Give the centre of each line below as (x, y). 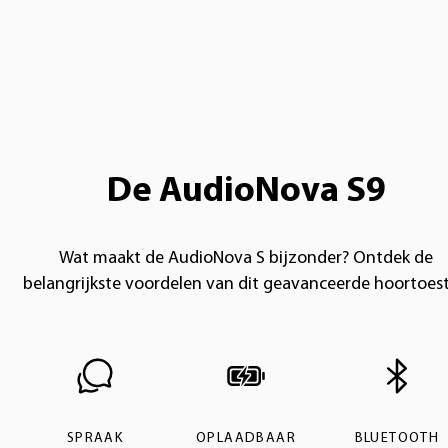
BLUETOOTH (397, 438)
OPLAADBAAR (246, 438)
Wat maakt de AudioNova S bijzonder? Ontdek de (246, 258)
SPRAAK (95, 438)
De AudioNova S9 (246, 191)
